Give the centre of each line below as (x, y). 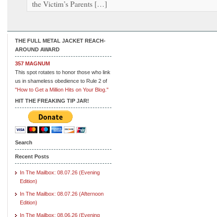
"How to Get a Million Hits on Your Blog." (62, 89)
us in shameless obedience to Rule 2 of (61, 81)
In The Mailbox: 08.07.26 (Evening (60, 172)
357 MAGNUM (32, 63)
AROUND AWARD (37, 49)
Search (24, 142)
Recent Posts (32, 156)
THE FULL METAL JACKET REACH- (60, 40)
